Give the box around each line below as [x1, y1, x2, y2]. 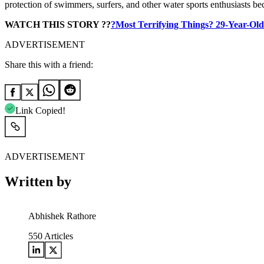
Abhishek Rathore [28, 211, 96, 222]
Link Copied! [15, 105, 65, 116]
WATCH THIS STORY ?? [5, 19, 111, 30]
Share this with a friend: [5, 60, 93, 70]
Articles [42, 231, 73, 242]
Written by [5, 174, 71, 190]
